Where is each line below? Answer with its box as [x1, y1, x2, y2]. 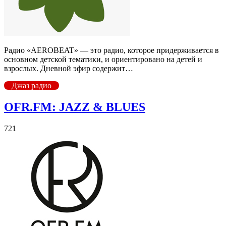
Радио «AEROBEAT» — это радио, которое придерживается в [4, 45, 219, 54]
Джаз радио [12, 81, 51, 90]
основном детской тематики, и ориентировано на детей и [4, 54, 202, 64]
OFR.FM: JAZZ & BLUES [4, 100, 145, 114]
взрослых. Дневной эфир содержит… [4, 64, 133, 73]
